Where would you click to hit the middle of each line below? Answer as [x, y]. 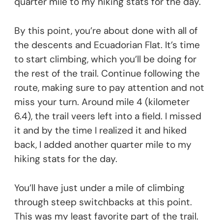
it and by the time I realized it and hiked [100, 130]
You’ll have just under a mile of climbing [99, 188]
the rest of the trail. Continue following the [107, 73]
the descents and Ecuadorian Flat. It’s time [107, 45]
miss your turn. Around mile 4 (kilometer [102, 102]
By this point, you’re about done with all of [106, 30]
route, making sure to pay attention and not [109, 87]
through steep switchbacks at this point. [103, 202]
